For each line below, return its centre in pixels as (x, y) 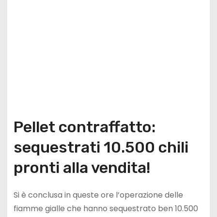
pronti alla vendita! (82, 168)
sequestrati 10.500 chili (101, 147)
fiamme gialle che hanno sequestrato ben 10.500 (106, 209)
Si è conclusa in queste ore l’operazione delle (98, 195)
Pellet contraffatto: (84, 127)
